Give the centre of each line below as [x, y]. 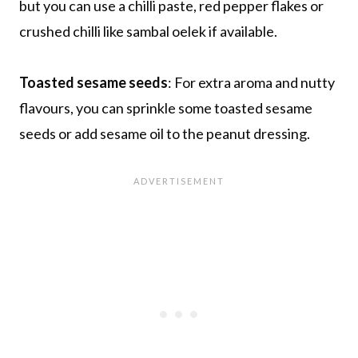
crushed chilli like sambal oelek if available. [148, 31]
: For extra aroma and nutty [251, 82]
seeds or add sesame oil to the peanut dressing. [165, 133]
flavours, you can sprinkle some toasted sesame [166, 107]
